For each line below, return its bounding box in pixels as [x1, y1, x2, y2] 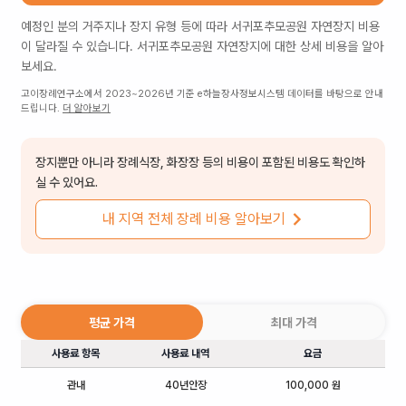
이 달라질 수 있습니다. [21, 39, 137, 53]
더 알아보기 [63, 102, 111, 114]
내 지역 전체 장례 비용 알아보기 [102, 210, 285, 227]
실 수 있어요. [35, 175, 98, 189]
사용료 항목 [52, 347, 100, 360]
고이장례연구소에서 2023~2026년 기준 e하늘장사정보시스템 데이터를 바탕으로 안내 [21, 88, 383, 100]
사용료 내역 [161, 347, 209, 360]
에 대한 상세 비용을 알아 [260, 39, 383, 53]
